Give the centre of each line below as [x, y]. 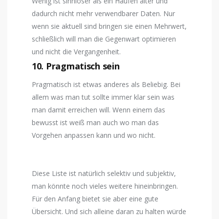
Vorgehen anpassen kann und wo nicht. [94, 135]
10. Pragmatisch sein [76, 66]
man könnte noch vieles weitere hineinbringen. [105, 186]
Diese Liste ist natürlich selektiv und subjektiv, [104, 174]
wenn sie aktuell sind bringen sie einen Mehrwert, [109, 26]
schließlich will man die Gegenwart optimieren [104, 39]
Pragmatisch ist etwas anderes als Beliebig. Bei [106, 85]
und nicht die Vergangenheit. [76, 52]
